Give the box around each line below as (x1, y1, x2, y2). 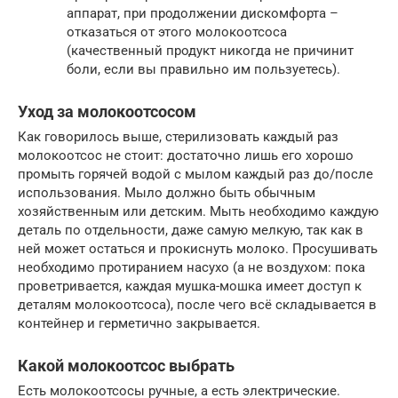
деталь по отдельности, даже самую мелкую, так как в (18, 222, 363, 239)
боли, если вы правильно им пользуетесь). (67, 61, 340, 78)
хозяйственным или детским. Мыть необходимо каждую (18, 203, 378, 220)
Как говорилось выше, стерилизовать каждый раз (18, 129, 338, 146)
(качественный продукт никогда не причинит (67, 43, 354, 60)
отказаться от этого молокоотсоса (67, 24, 287, 41)
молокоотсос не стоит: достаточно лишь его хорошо (18, 147, 354, 164)
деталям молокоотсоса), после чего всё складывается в (18, 297, 377, 314)
